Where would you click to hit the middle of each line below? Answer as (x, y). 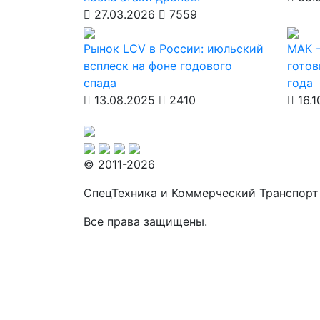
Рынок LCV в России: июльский (174, 49)
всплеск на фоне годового (158, 66)
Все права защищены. (145, 221)
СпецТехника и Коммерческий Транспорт (201, 193)
